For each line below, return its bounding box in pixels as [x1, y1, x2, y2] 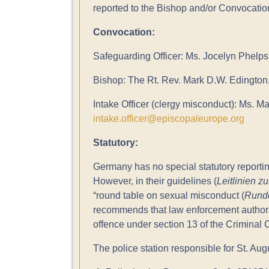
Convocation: [92, 27, 155, 38]
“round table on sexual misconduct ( [92, 190, 244, 201]
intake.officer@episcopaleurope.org [92, 113, 244, 124]
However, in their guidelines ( [92, 176, 217, 187]
